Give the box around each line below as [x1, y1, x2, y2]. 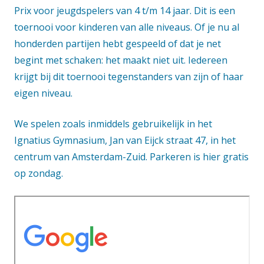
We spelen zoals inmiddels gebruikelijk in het [14, 117, 212, 130]
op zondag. [14, 166, 63, 180]
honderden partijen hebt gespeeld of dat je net [14, 37, 221, 50]
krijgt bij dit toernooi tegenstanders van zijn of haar [14, 70, 243, 83]
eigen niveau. [14, 86, 72, 100]
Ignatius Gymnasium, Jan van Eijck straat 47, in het [14, 133, 236, 147]
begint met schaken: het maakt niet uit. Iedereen [14, 53, 227, 67]
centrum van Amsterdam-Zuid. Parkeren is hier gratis [14, 150, 249, 163]
